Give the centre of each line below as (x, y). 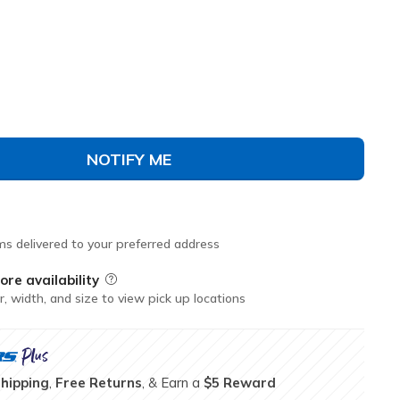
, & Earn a (173, 382)
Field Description (155, 279)
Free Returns (99, 382)
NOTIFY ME (129, 159)
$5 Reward (240, 382)
